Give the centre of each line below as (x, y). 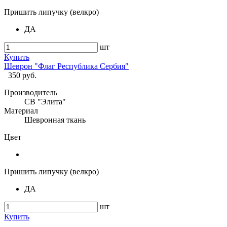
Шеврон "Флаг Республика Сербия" (66, 66)
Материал (21, 111)
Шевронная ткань (55, 120)
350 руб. (22, 75)
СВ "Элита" (45, 102)
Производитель (31, 93)
